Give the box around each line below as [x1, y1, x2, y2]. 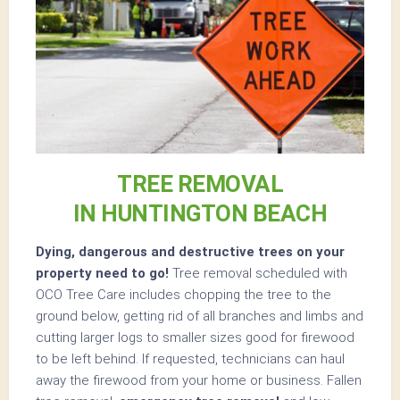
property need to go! [36, 265, 169, 282]
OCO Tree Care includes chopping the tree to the [36, 287, 331, 304]
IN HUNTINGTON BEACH [72, 200, 328, 228]
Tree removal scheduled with [169, 265, 347, 282]
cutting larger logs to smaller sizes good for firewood [36, 329, 354, 346]
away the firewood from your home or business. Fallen [36, 372, 362, 389]
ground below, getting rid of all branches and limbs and [36, 308, 363, 325]
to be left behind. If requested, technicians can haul [36, 351, 345, 368]
